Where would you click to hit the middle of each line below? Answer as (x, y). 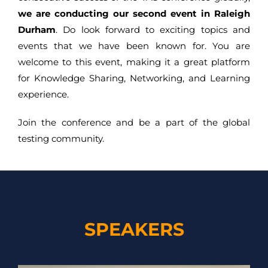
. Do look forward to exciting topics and (153, 29)
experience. (43, 94)
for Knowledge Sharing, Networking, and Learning (134, 78)
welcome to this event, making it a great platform (134, 62)
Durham (37, 29)
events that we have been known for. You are (134, 45)
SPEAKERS (134, 229)
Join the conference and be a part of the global (134, 122)
